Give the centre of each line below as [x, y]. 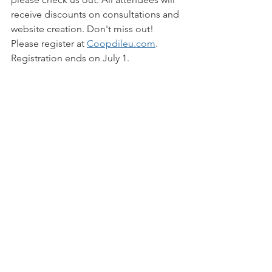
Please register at [49, 43]
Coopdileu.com [121, 43]
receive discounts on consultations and [96, 14]
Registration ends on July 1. [70, 58]
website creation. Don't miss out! [83, 29]
